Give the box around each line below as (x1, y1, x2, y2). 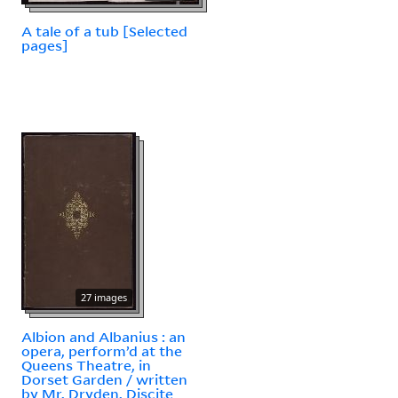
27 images (81, 290, 127, 304)
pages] (21, 36, 68, 54)
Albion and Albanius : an (21, 327, 186, 346)
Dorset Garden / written (21, 370, 187, 388)
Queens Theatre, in (21, 355, 151, 374)
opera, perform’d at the (21, 341, 182, 360)
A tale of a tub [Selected (21, 21, 187, 40)
